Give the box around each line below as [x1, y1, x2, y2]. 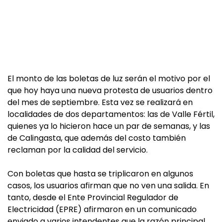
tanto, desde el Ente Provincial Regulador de [7, 192, 178, 204]
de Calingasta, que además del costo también [7, 132, 186, 144]
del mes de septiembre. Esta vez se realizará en [7, 97, 193, 109]
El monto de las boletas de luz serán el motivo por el [7, 73, 210, 85]
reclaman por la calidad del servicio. [7, 144, 148, 156]
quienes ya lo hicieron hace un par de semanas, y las [7, 120, 210, 132]
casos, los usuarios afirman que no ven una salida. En [7, 180, 209, 192]
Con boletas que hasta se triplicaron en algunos [7, 168, 193, 180]
